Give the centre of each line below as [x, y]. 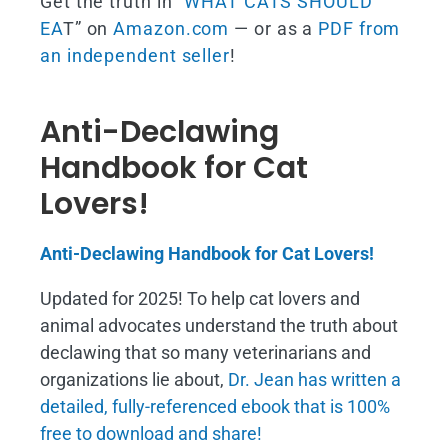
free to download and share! [151, 434]
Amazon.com [171, 29]
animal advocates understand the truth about [219, 326]
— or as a [274, 29]
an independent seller [135, 56]
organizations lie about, [134, 380]
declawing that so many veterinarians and [205, 353]
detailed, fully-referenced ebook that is [193, 407]
